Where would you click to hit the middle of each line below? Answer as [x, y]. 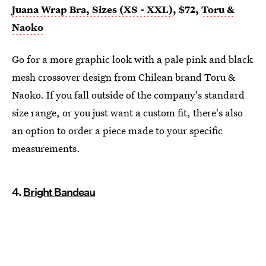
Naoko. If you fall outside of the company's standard [128, 94]
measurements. [46, 148]
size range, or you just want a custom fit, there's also [127, 112]
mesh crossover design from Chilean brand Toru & [123, 77]
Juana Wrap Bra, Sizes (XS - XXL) [92, 9]
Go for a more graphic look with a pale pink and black [132, 59]
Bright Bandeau [59, 192]
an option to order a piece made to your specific [117, 130]
